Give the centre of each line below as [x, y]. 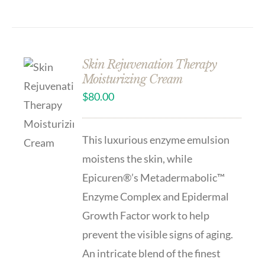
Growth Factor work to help [146, 215]
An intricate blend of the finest [152, 253]
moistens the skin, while [138, 159]
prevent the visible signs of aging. [158, 234]
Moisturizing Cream [132, 79]
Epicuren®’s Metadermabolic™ [154, 177]
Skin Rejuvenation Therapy [150, 64]
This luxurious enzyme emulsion [156, 140]
